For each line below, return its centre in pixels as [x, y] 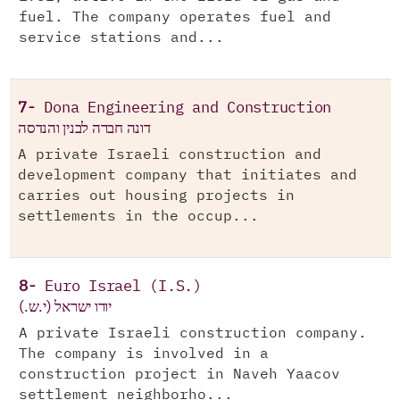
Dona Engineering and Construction [187, 108]
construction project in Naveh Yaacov [179, 375]
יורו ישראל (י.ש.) [65, 307]
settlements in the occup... [138, 217]
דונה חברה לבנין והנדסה [84, 128]
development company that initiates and [187, 175]
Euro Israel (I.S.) [123, 287]
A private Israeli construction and [170, 155]
